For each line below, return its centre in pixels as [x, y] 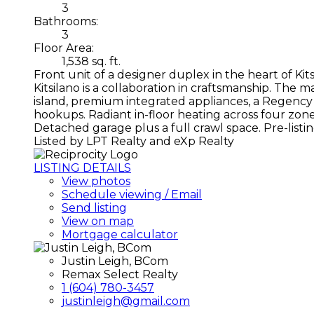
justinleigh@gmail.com [126, 301]
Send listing [94, 207]
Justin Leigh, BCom [115, 261]
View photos [96, 181]
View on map [98, 221]
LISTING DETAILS [82, 168]
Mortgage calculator [120, 234]
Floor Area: [64, 48]
